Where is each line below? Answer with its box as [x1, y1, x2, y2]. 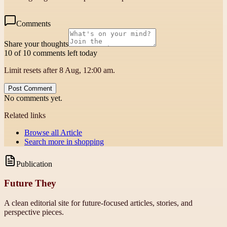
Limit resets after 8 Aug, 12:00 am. [4, 65, 115, 74]
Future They [4, 178, 56, 189]
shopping [74, 137, 104, 146]
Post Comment [8, 84, 52, 92]
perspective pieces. [4, 208, 64, 217]
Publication [16, 159, 52, 168]
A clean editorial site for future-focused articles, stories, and [4, 199, 193, 208]
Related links [4, 110, 46, 120]
